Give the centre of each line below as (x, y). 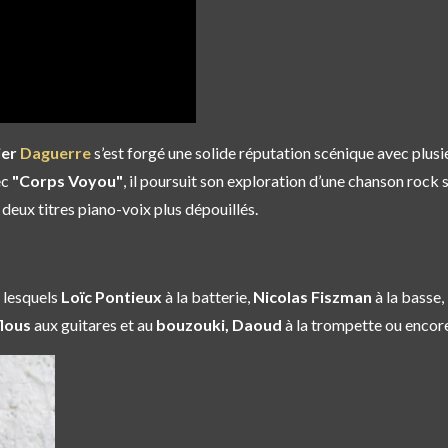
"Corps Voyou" (67, 181)
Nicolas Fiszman (311, 297)
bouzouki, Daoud (219, 325)
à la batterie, (207, 297)
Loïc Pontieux (113, 297)
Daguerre (55, 153)
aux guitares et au (93, 325)
